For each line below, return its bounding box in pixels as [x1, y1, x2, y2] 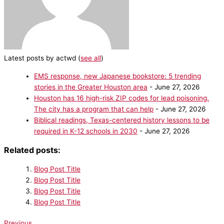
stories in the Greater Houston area [34, 82, 147, 91]
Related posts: [4, 144, 60, 155]
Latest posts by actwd [4, 54, 78, 62]
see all [80, 54, 101, 62]
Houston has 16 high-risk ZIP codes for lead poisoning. [34, 93, 209, 102]
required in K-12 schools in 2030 [34, 126, 137, 135]
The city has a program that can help [34, 104, 153, 113]
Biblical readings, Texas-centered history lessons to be [34, 115, 209, 124]
